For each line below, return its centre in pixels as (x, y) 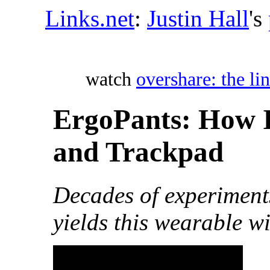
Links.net (90, 18)
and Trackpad (138, 152)
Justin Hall (198, 18)
